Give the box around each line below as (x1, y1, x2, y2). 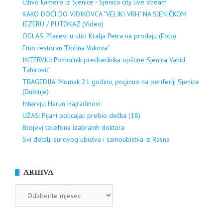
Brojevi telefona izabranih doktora (22, 123, 124, 132)
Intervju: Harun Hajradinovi (22, 99, 101, 109)
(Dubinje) (22, 87, 49, 97)
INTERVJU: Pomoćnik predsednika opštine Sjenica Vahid (22, 55, 185, 65)
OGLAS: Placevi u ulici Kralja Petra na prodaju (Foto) (22, 31, 176, 41)
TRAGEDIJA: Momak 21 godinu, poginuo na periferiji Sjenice (22, 77, 199, 87)
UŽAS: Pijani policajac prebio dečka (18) (22, 111, 140, 120)
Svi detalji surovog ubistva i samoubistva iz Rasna (22, 135, 170, 144)
